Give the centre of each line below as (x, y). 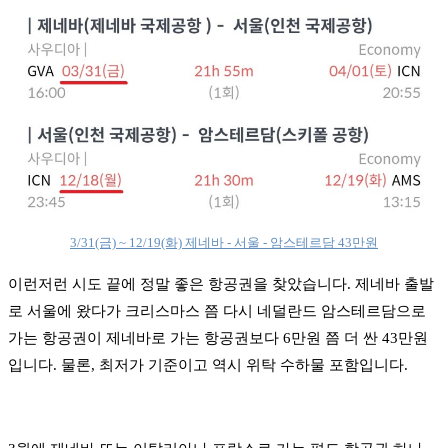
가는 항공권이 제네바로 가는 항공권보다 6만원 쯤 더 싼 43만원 (218, 337)
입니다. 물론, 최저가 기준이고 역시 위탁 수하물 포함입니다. (208, 364)
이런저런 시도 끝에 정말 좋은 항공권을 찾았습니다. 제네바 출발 (221, 283)
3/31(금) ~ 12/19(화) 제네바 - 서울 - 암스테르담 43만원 (224, 242)
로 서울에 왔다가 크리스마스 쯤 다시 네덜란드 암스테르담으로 (217, 310)
